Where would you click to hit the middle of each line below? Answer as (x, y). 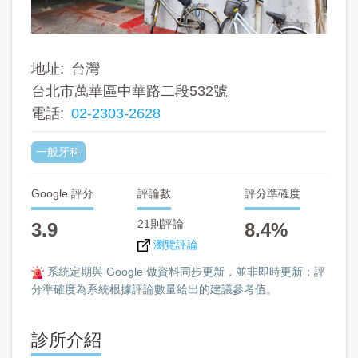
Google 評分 (62, 193)
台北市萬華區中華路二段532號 (129, 91)
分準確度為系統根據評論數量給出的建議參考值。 (154, 289)
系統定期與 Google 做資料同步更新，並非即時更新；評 (185, 271)
